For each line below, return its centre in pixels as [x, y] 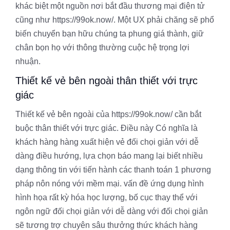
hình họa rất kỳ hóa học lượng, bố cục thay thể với [107, 197]
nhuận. [28, 61]
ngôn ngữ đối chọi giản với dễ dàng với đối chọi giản [112, 211]
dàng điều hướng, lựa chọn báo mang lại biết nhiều [109, 156]
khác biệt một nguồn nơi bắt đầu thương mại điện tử [110, 6]
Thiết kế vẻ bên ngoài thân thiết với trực [107, 81]
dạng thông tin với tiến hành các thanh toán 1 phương [113, 170]
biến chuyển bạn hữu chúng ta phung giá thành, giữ [110, 34]
